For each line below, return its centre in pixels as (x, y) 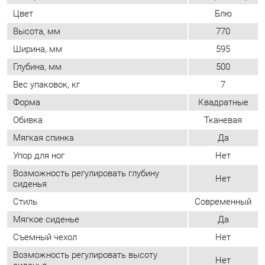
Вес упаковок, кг (45, 17)
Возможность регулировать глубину (83, 102)
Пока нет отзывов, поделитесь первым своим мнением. (114, 243)
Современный (214, 130)
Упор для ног (37, 85)
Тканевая (214, 51)
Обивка (27, 51)
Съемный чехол (43, 164)
